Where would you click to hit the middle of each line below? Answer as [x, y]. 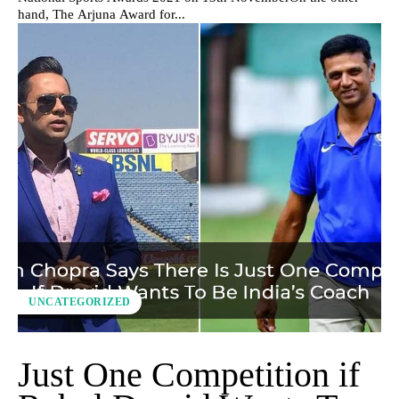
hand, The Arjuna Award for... [102, 14]
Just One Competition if [189, 374]
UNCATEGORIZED [80, 301]
